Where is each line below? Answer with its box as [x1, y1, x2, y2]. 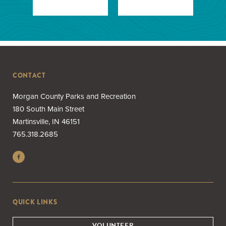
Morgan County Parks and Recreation [13, 92, 136, 101]
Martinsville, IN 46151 [13, 117, 80, 126]
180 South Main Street [13, 104, 84, 114]
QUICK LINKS [13, 197, 58, 207]
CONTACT [13, 71, 46, 80]
